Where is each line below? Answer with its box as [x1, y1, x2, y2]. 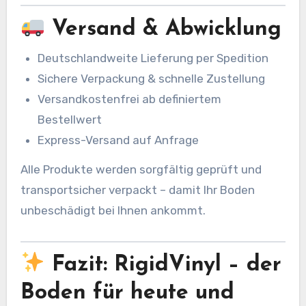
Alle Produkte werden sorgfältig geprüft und [20, 162, 262, 176]
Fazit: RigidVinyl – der [45, 254, 282, 277]
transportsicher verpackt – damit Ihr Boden [20, 182, 255, 197]
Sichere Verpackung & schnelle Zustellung [38, 71, 266, 85]
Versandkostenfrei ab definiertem [38, 92, 222, 106]
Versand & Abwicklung [45, 18, 282, 40]
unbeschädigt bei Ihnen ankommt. [20, 203, 206, 217]
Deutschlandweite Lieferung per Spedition [38, 51, 269, 65]
